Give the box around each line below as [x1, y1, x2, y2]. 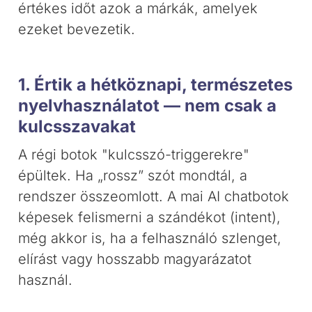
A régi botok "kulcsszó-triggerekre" [18, 146, 250, 163]
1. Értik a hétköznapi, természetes [18, 75, 293, 95]
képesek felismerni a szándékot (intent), [18, 209, 281, 226]
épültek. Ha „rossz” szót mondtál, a [18, 167, 248, 184]
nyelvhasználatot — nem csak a [18, 95, 277, 116]
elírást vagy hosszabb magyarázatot [18, 251, 252, 267]
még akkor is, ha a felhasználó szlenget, [18, 230, 282, 247]
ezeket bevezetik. [18, 21, 136, 38]
